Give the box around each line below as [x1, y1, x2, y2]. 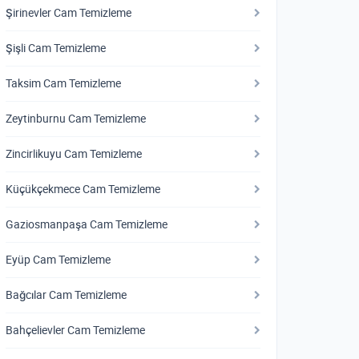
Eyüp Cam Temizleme [6, 252, 111, 267]
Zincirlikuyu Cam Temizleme [6, 147, 142, 161]
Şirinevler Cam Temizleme [6, 6, 131, 20]
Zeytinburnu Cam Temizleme [6, 111, 146, 126]
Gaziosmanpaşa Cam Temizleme [6, 217, 167, 232]
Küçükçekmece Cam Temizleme [6, 182, 160, 196]
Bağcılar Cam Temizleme [6, 288, 127, 302]
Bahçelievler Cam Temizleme [6, 323, 145, 337]
